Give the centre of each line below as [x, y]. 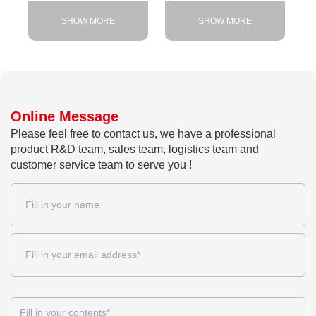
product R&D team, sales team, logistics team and [135, 149]
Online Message [65, 116]
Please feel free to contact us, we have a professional [143, 133]
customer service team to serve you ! [101, 164]
